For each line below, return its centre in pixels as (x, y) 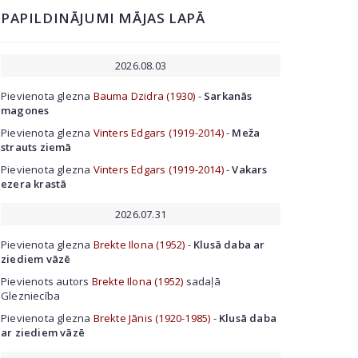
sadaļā (202, 281)
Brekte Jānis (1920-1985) (152, 318)
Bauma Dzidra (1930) (144, 96)
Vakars (250, 169)
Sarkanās (228, 96)
